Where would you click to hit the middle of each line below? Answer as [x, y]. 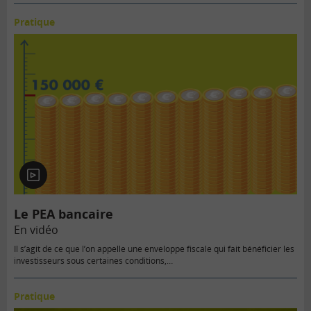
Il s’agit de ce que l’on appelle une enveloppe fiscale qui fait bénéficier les [154, 249]
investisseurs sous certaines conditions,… [93, 260]
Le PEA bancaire [64, 213]
